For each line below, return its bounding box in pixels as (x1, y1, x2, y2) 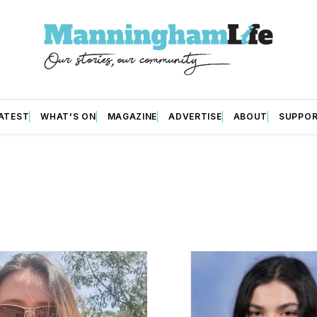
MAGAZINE (107, 110, 158, 122)
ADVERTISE (168, 110, 222, 122)
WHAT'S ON (40, 110, 96, 122)
